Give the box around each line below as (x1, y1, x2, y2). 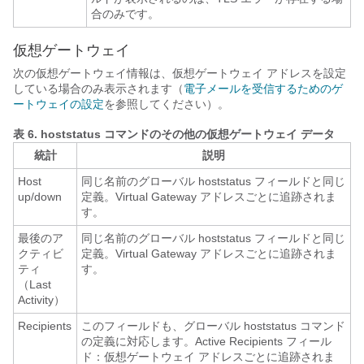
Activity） (18, 293, 65, 306)
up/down (18, 190, 62, 203)
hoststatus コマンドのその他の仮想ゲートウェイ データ (41, 128, 335, 141)
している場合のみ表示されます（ (13, 82, 184, 95)
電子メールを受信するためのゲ (184, 82, 343, 95)
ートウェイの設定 (13, 97, 104, 110)
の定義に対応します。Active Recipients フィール (81, 335, 331, 348)
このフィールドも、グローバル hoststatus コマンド (81, 319, 345, 332)
